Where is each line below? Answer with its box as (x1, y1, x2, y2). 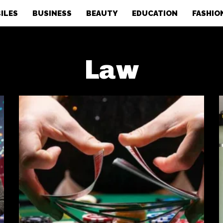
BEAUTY (86, 8, 117, 18)
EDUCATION (131, 8, 178, 18)
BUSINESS (32, 8, 72, 18)
